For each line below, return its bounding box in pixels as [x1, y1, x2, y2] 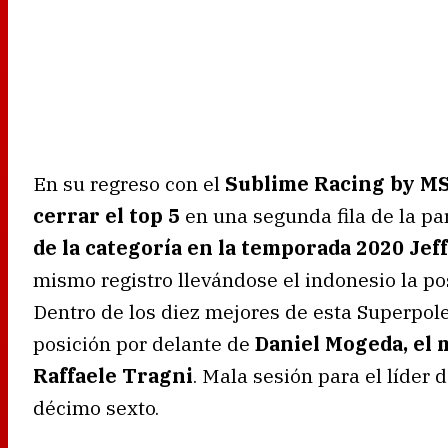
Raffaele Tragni [33, 362, 193, 388]
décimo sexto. [33, 394, 159, 420]
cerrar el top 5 [33, 202, 180, 228]
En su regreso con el [33, 170, 225, 196]
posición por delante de [33, 330, 255, 356]
